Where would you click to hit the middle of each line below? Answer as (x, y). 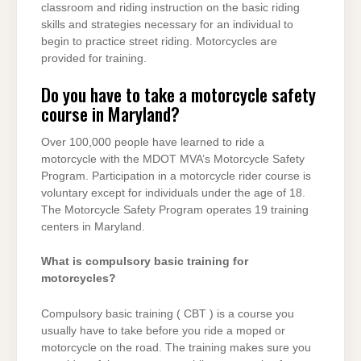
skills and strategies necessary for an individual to (167, 24)
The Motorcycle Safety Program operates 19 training (175, 210)
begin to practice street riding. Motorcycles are (159, 41)
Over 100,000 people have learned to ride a (153, 143)
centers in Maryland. (93, 227)
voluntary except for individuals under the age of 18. (173, 193)
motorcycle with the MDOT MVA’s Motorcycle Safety (173, 160)
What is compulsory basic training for (145, 262)
